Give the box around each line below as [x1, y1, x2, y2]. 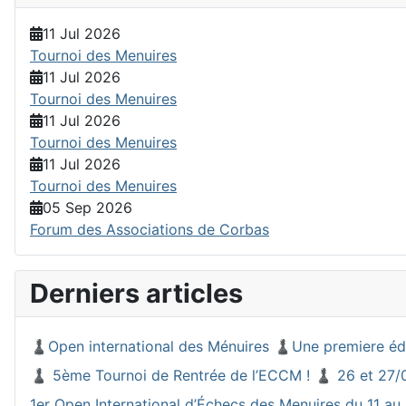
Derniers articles [30, 277, 243, 310]
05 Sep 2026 [43, 198, 132, 217]
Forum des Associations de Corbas [30, 220, 269, 239]
